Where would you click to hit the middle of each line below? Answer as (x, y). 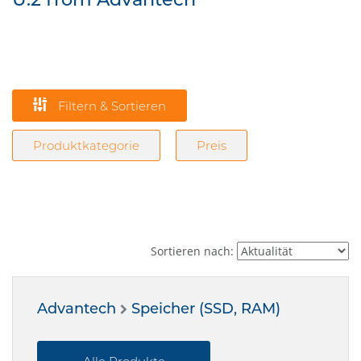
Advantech (77, 309)
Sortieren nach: (194, 251)
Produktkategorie (86, 145)
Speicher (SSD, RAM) (206, 309)
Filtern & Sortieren (110, 106)
